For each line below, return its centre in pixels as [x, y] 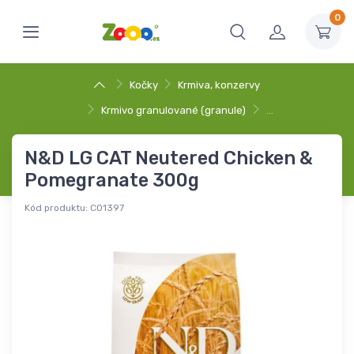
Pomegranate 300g [112, 180]
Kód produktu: [56, 208]
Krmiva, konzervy [219, 85]
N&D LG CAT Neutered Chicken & [169, 158]
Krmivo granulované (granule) [173, 110]
